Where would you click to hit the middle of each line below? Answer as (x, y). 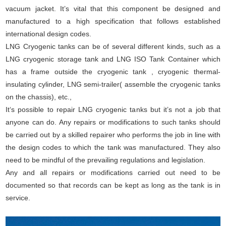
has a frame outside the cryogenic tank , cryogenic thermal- (113, 72)
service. (18, 198)
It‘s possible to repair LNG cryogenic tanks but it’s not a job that (113, 109)
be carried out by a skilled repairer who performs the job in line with (113, 135)
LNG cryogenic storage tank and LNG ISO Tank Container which (113, 59)
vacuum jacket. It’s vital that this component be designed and (113, 9)
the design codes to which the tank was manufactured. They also (113, 147)
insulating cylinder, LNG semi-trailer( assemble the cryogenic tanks (113, 84)
